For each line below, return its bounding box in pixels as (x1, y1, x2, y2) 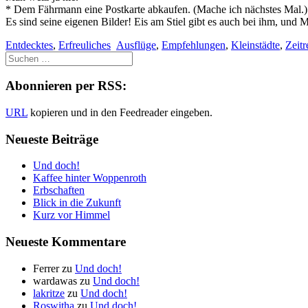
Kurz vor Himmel (33, 209, 110, 221)
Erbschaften (33, 184, 85, 197)
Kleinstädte (231, 38, 280, 51)
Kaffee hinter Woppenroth (33, 172, 146, 184)
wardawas (33, 274, 77, 287)
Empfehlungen (162, 38, 225, 51)
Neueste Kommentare (5, 234, 126, 250)
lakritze (33, 287, 65, 299)
